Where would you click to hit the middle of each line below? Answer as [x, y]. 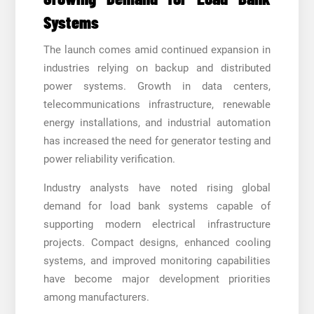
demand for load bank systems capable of [157, 206]
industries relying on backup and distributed [157, 68]
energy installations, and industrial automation [157, 122]
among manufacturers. [96, 297]
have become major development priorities [157, 279]
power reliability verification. [109, 159]
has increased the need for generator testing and [157, 141]
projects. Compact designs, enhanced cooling [157, 242]
